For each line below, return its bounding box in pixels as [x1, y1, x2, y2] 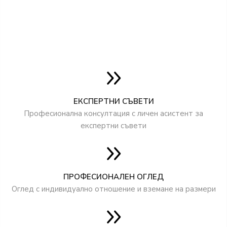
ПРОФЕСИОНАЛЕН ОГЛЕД [63, 172, 164, 182]
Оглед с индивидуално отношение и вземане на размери [11, 184, 216, 194]
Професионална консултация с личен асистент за [24, 108, 203, 119]
